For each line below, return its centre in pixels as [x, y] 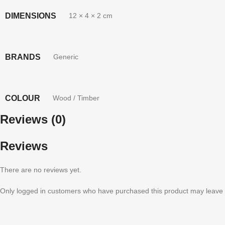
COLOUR [23, 98]
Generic [66, 57]
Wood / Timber [76, 98]
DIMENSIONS [31, 16]
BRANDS [23, 57]
